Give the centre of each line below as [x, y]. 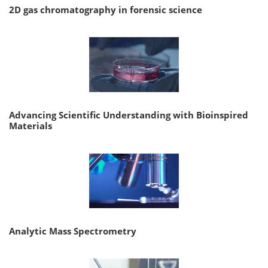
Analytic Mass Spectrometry [73, 231]
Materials [31, 126]
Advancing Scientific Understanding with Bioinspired [129, 115]
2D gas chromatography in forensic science [106, 10]
